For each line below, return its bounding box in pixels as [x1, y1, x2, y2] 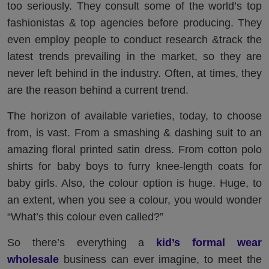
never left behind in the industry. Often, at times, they [7, 67, 262, 80]
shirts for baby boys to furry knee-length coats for [7, 160, 262, 173]
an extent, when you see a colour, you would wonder [7, 194, 262, 207]
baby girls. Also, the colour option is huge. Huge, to [7, 177, 262, 190]
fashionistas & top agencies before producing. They [7, 17, 262, 29]
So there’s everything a [7, 237, 157, 249]
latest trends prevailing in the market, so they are [7, 50, 262, 63]
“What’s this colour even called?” [7, 211, 163, 223]
